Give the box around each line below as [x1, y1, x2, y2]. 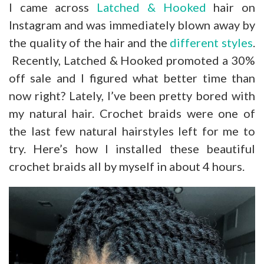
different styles [170, 35, 253, 49]
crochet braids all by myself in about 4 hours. [9, 159, 245, 173]
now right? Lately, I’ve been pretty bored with [9, 88, 255, 103]
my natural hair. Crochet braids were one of [9, 105, 255, 120]
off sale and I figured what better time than [9, 70, 255, 85]
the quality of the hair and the [9, 35, 170, 49]
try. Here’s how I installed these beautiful [9, 141, 255, 156]
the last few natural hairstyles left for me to [9, 123, 255, 138]
